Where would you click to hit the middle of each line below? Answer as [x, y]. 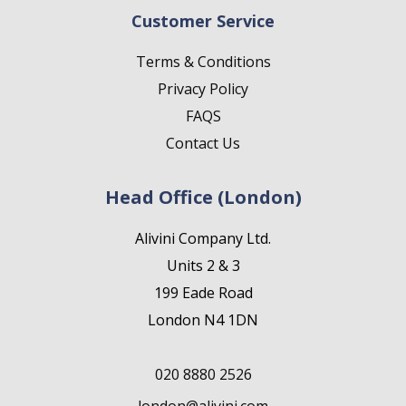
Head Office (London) [203, 197]
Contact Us [203, 143]
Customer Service [203, 21]
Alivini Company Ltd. [203, 238]
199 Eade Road [203, 293]
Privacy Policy [203, 89]
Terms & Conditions [203, 62]
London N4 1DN [203, 320]
